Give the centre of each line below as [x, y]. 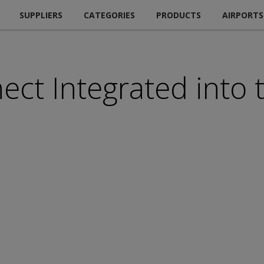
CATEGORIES [109, 15]
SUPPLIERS [41, 15]
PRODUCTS [179, 15]
